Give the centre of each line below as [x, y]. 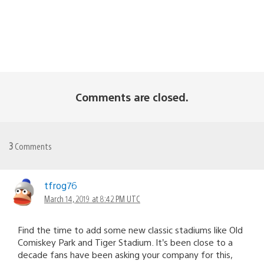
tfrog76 [60, 186]
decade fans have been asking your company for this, [125, 255]
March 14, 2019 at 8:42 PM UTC [92, 199]
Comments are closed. [132, 97]
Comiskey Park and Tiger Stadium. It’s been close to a [125, 242]
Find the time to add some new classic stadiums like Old [130, 230]
